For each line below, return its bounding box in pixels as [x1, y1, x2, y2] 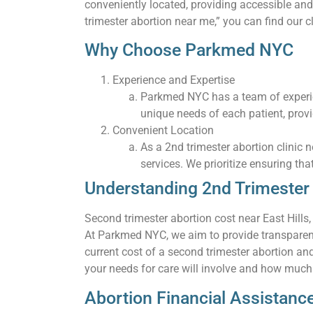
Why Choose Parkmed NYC [84, 40, 293, 61]
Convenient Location [112, 124, 214, 138]
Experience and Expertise [112, 73, 235, 87]
